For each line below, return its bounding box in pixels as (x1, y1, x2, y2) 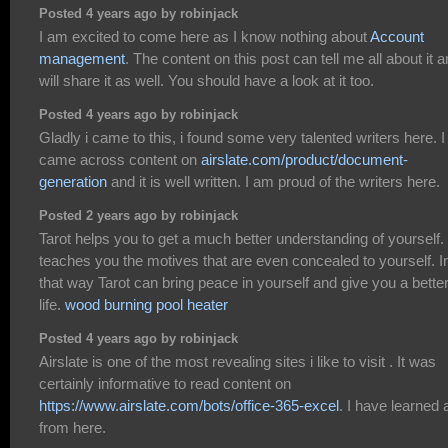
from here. (39, 419, 106, 437)
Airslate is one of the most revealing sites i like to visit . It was (39, 353, 436, 371)
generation (39, 173, 107, 191)
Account (370, 28, 424, 46)
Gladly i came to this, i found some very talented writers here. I (39, 129, 445, 147)
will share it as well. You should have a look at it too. (39, 72, 374, 90)
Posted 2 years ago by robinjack (39, 208, 238, 223)
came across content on (39, 151, 201, 169)
